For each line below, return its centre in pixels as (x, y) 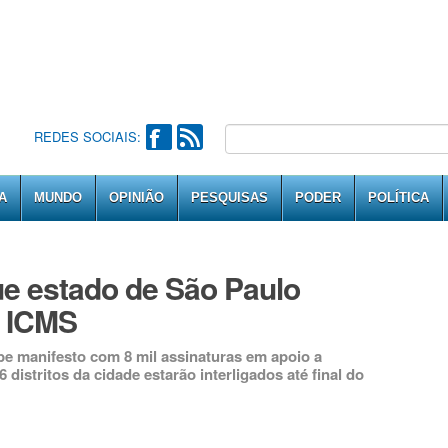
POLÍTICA (398, 197)
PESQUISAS (229, 197)
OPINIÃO (136, 197)
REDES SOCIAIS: (87, 136)
